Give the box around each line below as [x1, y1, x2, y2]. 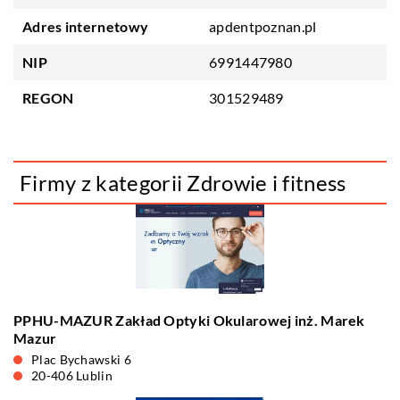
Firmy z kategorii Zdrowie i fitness [20, 170, 346, 196]
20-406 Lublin [31, 368, 112, 383]
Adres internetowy [22, 18, 149, 35]
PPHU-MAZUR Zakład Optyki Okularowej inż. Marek [13, 312, 365, 329]
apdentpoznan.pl [209, 18, 317, 35]
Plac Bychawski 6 [31, 352, 131, 367]
